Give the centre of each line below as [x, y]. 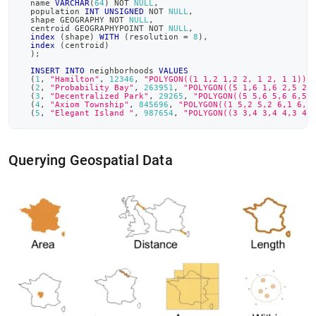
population [53, 12]
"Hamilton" [75, 79]
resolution [156, 37]
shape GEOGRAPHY [65, 20]
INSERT [45, 71]
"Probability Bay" [92, 88]
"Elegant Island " [92, 113]
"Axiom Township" [90, 105]
